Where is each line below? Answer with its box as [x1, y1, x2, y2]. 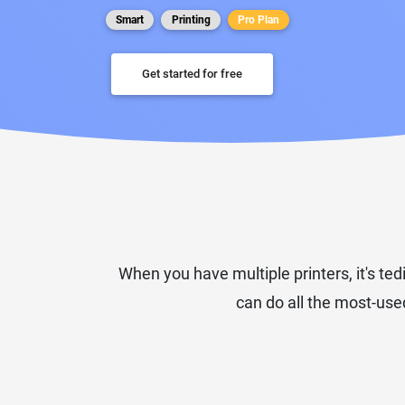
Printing [171, 14, 211, 26]
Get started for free [142, 67, 243, 81]
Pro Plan [237, 14, 279, 26]
